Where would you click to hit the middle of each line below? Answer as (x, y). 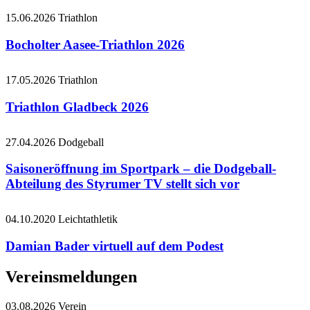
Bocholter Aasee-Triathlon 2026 (95, 44)
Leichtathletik (88, 219)
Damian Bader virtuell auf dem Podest (115, 246)
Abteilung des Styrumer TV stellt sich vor (122, 184)
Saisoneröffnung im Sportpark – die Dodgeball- (141, 169)
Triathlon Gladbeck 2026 (77, 107)
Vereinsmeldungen (71, 276)
